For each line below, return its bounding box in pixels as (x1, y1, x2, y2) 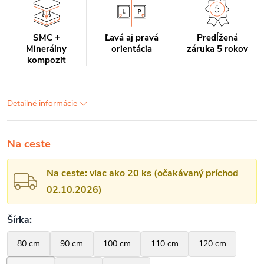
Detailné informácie (7, 98, 77, 109)
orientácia (111, 43, 152, 55)
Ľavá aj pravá (104, 32, 159, 44)
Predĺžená (196, 32, 238, 44)
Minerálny (26, 43, 67, 55)
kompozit (27, 54, 66, 66)
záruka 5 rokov (186, 43, 248, 55)
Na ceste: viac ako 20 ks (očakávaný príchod (47, 167, 239, 180)
